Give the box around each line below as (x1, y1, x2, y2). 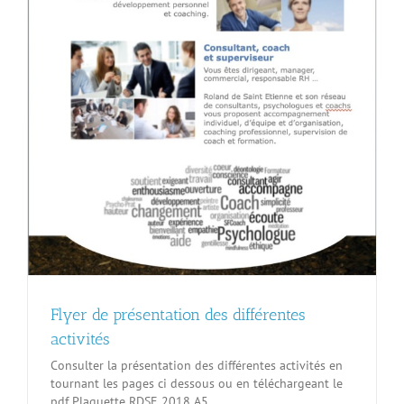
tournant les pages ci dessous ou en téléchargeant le (50, 374, 343, 391)
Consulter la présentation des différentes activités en (50, 356, 343, 373)
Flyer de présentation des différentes (50, 304, 306, 325)
